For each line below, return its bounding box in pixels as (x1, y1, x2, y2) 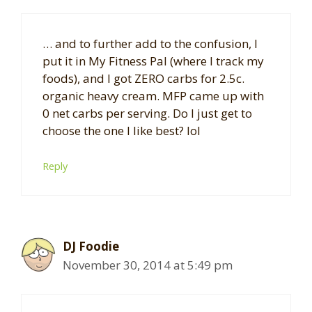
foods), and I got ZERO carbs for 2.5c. (42, 70, 244, 86)
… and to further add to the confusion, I (42, 35, 258, 52)
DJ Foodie (63, 238, 119, 255)
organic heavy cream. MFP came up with (42, 87, 264, 104)
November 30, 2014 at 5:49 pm (63, 257, 233, 274)
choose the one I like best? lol (42, 122, 201, 139)
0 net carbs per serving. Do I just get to (42, 104, 252, 121)
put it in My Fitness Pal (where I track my (42, 52, 264, 69)
